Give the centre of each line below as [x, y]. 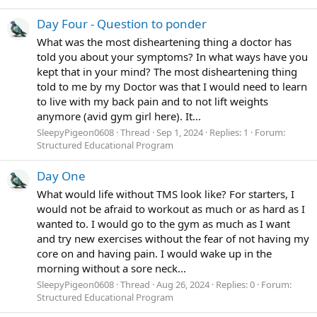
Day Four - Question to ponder [122, 23]
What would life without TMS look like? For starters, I [166, 194]
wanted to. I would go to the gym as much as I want [163, 223]
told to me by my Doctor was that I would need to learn [172, 86]
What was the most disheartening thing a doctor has [164, 41]
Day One [61, 175]
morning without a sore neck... [111, 268]
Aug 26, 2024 [183, 285]
